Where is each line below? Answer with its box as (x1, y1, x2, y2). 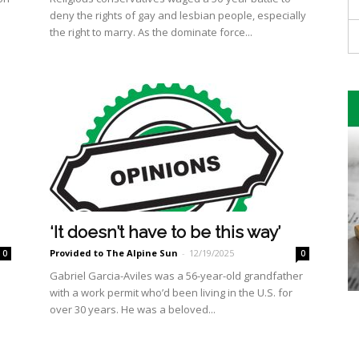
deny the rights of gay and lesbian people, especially (50, 8, 306, 22)
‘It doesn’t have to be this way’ (50, 222, 280, 242)
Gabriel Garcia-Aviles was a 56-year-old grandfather (50, 268, 303, 283)
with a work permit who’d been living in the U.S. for (50, 285, 292, 300)
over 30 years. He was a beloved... (50, 302, 216, 317)
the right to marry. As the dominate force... (50, 25, 252, 39)
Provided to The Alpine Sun (50, 247, 178, 259)
